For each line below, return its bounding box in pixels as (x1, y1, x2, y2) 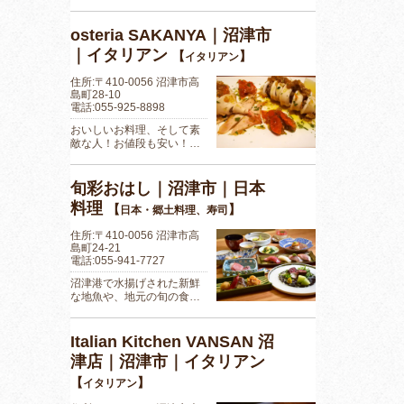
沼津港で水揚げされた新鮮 (70, 276, 200, 289)
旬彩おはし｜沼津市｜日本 (70, 179, 265, 197)
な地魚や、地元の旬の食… (70, 289, 200, 303)
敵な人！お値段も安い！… (70, 136, 200, 150)
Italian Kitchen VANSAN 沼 (70, 332, 274, 351)
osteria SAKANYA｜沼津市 (70, 25, 271, 44)
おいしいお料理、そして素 (70, 123, 200, 136)
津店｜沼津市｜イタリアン (70, 352, 265, 371)
